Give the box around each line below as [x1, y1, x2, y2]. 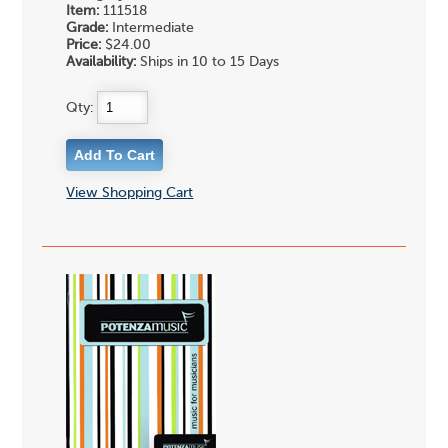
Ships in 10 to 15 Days [136, 54, 280, 69]
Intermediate [108, 20, 195, 35]
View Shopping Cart [66, 186, 194, 201]
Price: [66, 37, 102, 52]
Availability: [66, 54, 137, 69]
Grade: [66, 20, 109, 35]
